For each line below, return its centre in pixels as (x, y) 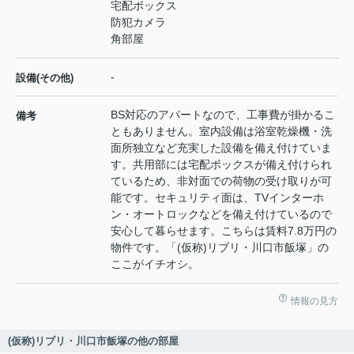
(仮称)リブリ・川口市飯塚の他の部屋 (93, 341)
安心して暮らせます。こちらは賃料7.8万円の (224, 231)
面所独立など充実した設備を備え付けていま (221, 148)
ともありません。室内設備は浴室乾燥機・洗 (221, 132)
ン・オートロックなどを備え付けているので (221, 215)
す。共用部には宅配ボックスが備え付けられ (221, 165)
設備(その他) (45, 78)
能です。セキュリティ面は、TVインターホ (217, 198)
